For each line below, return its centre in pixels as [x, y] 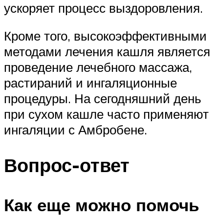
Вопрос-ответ [67, 165]
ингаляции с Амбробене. [76, 130]
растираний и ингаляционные [90, 83]
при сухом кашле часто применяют [106, 114]
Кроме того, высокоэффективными [105, 36]
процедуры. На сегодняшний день [103, 99]
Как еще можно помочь [102, 205]
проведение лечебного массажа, [98, 67]
